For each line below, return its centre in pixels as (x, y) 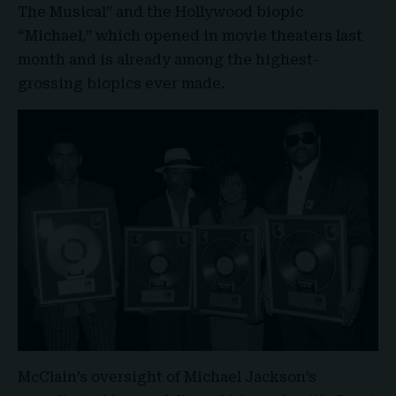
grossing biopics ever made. (121, 84)
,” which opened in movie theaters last (222, 36)
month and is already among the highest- (168, 60)
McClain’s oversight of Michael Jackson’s (167, 377)
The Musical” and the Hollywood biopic (160, 12)
